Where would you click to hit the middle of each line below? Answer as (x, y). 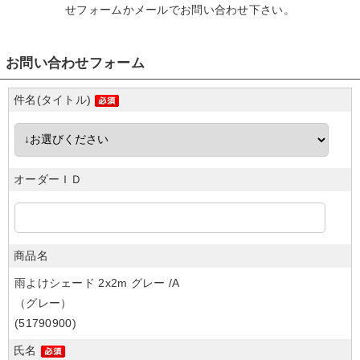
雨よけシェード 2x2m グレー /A (97, 283)
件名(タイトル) (53, 100)
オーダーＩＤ (48, 179)
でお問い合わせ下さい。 (231, 10)
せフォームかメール (117, 10)
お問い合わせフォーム (75, 63)
